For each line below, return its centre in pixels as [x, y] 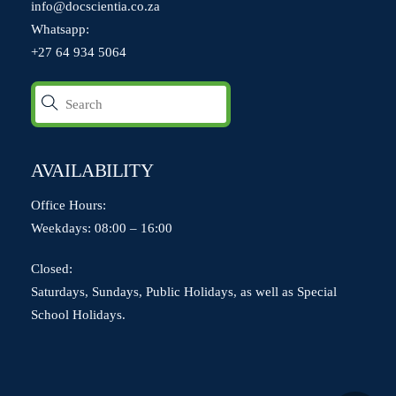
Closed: [52, 268]
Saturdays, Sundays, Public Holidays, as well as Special [184, 291]
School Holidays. [79, 314]
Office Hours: [69, 204]
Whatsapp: [61, 29]
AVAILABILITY [92, 171]
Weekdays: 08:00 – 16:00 [102, 227]
